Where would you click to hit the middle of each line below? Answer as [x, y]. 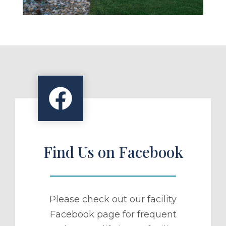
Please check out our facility [113, 200]
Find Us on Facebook [113, 152]
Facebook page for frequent [113, 215]
